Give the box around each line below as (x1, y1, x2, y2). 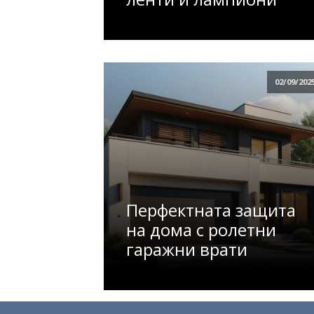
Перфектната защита (126, 198, 296, 221)
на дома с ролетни (126, 217, 276, 241)
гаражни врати (126, 237, 247, 261)
